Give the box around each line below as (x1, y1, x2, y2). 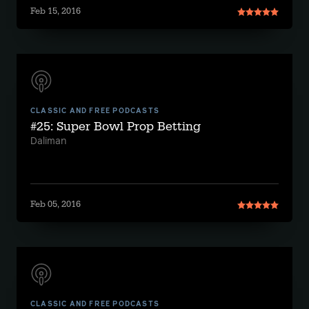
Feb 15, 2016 (30, 6, 81, 17)
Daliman (30, 137, 66, 146)
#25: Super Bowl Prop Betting (30, 119, 201, 134)
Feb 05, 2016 (30, 199, 81, 210)
